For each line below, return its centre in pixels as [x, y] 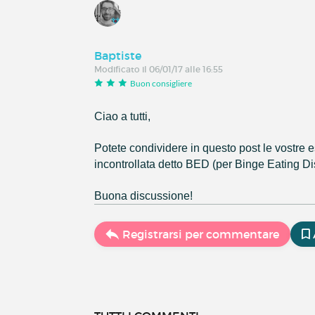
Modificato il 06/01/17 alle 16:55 [159, 69]
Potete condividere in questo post [178, 148]
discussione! [162, 196]
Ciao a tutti [121, 117]
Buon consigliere [161, 83]
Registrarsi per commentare [201, 234]
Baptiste [118, 55]
